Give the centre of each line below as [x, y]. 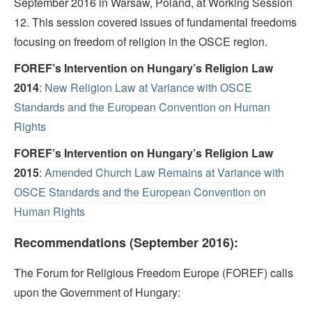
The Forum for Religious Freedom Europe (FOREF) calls [154, 273]
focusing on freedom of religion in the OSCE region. [141, 42]
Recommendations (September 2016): [126, 243]
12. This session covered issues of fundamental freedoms [155, 22]
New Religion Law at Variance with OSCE [148, 88]
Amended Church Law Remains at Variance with [164, 173]
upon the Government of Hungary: [97, 292]
